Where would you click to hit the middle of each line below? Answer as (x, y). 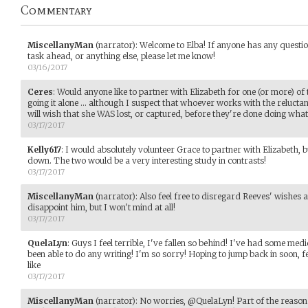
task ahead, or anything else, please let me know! (121, 56)
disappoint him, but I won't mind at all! (101, 208)
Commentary (56, 11)
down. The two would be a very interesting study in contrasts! (147, 161)
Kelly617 (44, 150)
